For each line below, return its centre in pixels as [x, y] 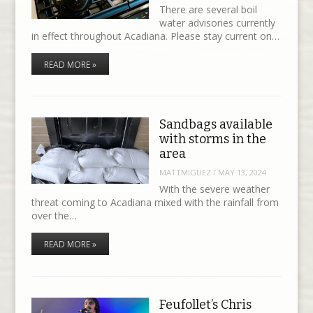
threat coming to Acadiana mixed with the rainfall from [155, 203]
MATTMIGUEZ [185, 172]
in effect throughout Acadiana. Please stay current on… [155, 36]
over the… [54, 216]
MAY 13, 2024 [242, 172]
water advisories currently [217, 23]
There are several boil [208, 9]
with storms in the [212, 139]
